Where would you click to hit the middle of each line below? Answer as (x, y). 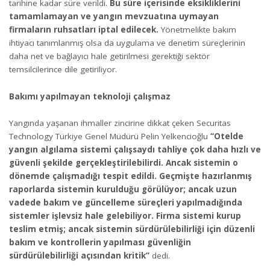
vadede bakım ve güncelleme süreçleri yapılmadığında (126, 203)
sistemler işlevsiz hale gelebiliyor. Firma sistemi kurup (125, 216)
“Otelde (227, 137)
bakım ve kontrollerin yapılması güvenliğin (100, 243)
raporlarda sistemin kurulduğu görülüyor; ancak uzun (123, 190)
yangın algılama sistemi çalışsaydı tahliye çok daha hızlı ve (135, 150)
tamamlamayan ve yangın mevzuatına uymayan (114, 17)
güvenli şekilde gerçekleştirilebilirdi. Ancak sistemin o (124, 163)
